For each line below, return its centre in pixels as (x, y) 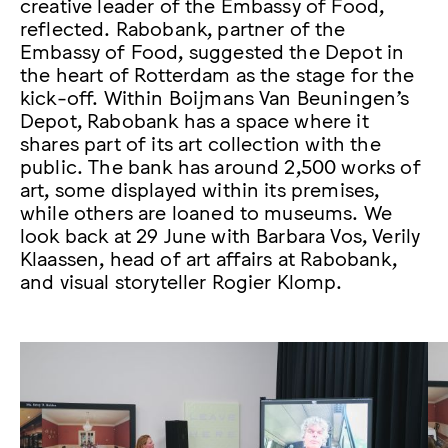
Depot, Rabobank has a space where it (194, 119)
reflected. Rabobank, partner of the (183, 27)
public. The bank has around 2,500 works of (220, 165)
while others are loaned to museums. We (206, 211)
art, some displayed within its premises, (200, 188)
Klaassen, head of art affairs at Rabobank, (208, 257)
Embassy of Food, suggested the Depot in (212, 50)
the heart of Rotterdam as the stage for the (217, 73)
